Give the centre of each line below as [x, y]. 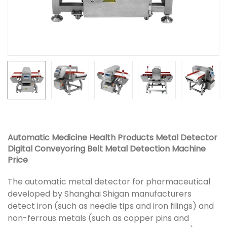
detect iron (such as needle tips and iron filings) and [111, 206]
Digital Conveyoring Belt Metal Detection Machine [107, 148]
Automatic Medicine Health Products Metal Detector [112, 137]
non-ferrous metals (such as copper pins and [98, 218]
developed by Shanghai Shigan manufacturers [100, 194]
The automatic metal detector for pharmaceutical [109, 181]
